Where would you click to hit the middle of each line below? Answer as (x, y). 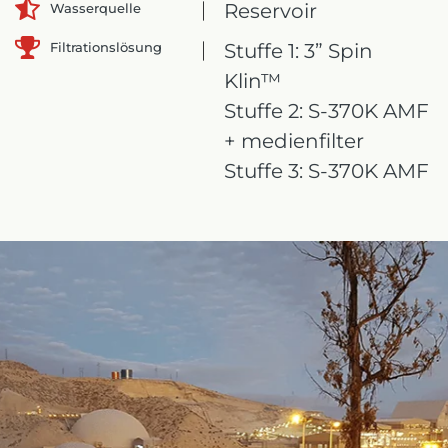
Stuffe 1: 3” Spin (299, 51)
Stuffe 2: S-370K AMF (327, 111)
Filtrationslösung (106, 47)
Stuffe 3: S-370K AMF (327, 171)
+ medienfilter (294, 141)
